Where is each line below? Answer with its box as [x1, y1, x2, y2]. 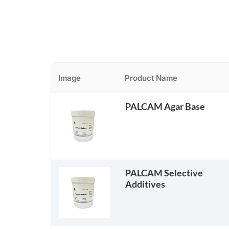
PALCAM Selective [125, 168, 203, 178]
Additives [125, 179, 165, 189]
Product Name [124, 73, 177, 83]
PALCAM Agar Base [125, 101, 205, 111]
